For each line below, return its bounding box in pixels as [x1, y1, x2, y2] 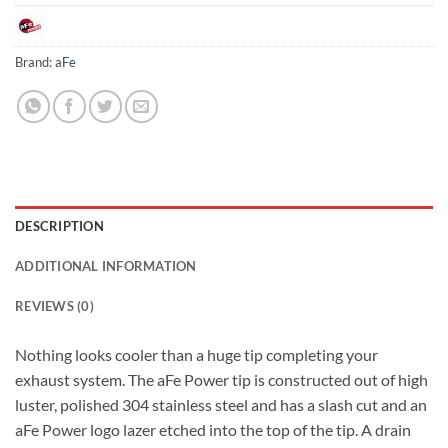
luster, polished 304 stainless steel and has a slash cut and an [15, 394, 427, 414]
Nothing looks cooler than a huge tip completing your [15, 344, 378, 364]
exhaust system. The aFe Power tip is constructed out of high [15, 369, 428, 389]
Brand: [15, 53, 55, 70]
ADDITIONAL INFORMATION [15, 257, 197, 274]
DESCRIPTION [15, 217, 104, 234]
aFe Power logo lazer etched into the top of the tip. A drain [15, 419, 411, 439]
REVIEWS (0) [15, 297, 94, 314]
